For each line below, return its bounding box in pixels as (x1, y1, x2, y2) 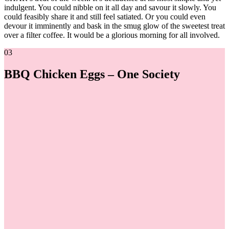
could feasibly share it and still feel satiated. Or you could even (4, 12, 205, 21)
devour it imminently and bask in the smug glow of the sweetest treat (4, 21, 225, 31)
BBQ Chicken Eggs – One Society (4, 67, 180, 81)
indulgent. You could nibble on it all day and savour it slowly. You (4, 3, 216, 12)
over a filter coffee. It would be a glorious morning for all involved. (4, 31, 220, 40)
